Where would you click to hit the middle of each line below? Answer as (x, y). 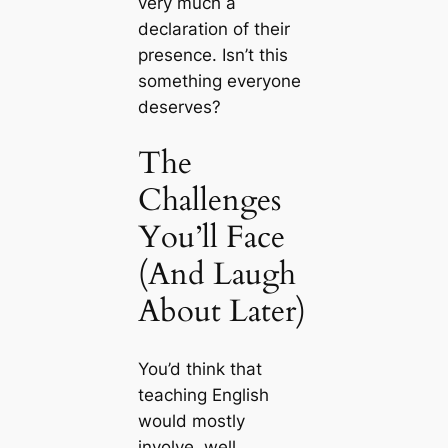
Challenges (209, 200)
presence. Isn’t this (212, 54)
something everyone (219, 80)
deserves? (179, 106)
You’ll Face (211, 237)
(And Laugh (216, 274)
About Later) (221, 311)
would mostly (191, 420)
